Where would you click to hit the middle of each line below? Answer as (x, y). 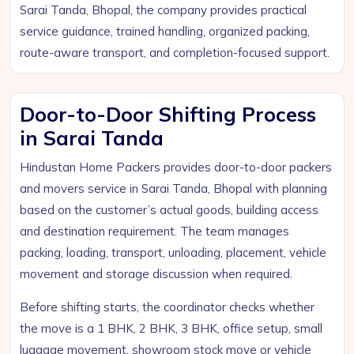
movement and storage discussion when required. (156, 274)
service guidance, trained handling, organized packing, (165, 31)
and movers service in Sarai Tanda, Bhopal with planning (173, 188)
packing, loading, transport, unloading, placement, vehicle (173, 252)
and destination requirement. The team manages (154, 231)
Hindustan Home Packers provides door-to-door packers (176, 167)
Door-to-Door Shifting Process (168, 114)
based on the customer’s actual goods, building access (169, 210)
